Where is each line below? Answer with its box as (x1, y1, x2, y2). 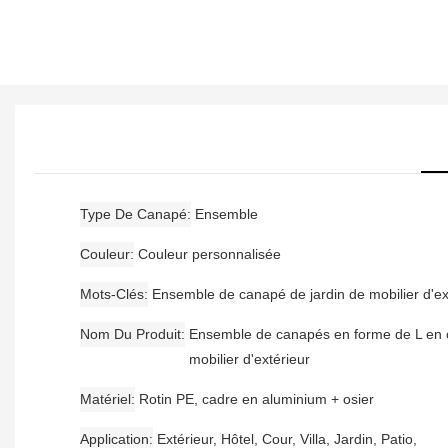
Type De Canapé (80, 205, 187, 222)
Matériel (80, 390, 131, 407)
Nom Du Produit (80, 325, 181, 342)
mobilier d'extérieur (189, 350, 310, 367)
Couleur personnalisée (138, 245, 281, 262)
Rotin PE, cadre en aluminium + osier (139, 390, 374, 407)
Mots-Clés (80, 285, 144, 302)
